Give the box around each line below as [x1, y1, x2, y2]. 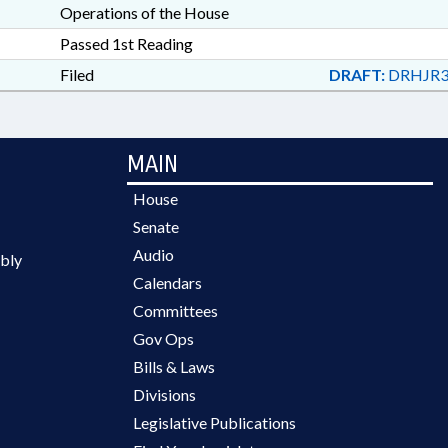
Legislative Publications [133, 413, 296, 432]
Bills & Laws [133, 357, 215, 376]
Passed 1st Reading [59, 34, 193, 53]
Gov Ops [133, 329, 194, 348]
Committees [133, 301, 218, 320]
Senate [133, 217, 179, 236]
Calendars [133, 273, 202, 292]
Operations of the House [59, 3, 229, 22]
